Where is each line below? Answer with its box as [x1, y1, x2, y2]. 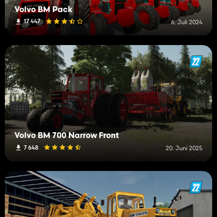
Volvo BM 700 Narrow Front [15, 132, 119, 140]
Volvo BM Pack [15, 6, 73, 14]
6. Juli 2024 [171, 18, 202, 26]
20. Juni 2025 [166, 144, 202, 152]
